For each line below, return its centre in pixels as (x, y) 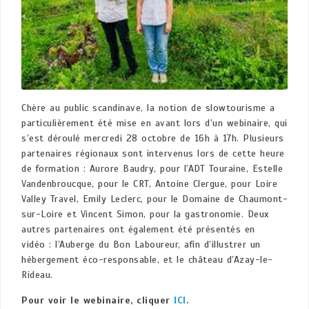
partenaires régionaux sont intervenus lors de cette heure (153, 153)
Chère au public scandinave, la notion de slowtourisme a (148, 108)
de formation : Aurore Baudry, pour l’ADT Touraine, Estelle (152, 168)
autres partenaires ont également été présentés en (138, 229)
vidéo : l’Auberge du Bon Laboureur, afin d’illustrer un (141, 244)
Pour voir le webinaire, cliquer (98, 300)
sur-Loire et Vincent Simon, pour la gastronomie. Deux (145, 214)
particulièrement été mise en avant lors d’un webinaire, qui (154, 123)
